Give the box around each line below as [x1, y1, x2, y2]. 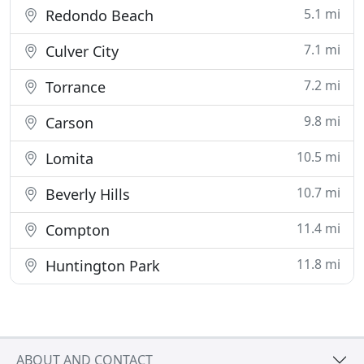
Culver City [41, 41, 119, 61]
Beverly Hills [41, 184, 130, 204]
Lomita [41, 149, 93, 168]
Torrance [41, 77, 106, 97]
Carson [41, 113, 93, 132]
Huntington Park [41, 256, 160, 275]
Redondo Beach [41, 6, 154, 25]
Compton [41, 220, 110, 240]
